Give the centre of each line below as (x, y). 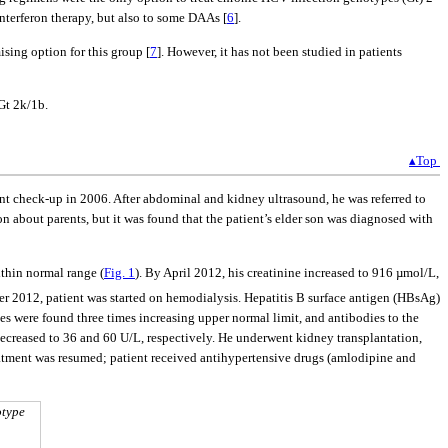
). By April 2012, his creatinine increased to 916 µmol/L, (287, 272)
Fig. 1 (119, 272)
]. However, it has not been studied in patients (279, 51)
